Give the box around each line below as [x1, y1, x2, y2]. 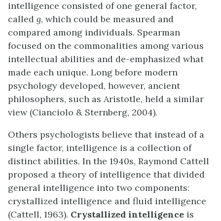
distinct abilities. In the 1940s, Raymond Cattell [8, 155, 209, 167]
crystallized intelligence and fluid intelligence [8, 195, 206, 207]
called [8, 13, 37, 25]
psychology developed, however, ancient [8, 80, 180, 92]
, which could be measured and [41, 13, 174, 25]
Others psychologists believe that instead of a [8, 129, 204, 141]
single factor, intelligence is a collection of [8, 142, 191, 154]
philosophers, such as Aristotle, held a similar [8, 93, 204, 105]
